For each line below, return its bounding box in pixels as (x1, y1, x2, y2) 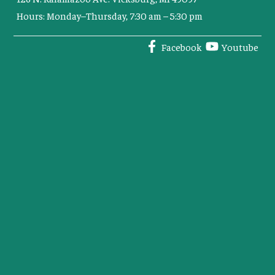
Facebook (161, 40, 203, 53)
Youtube (221, 40, 258, 53)
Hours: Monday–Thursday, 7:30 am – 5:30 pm (17, 9, 203, 21)
